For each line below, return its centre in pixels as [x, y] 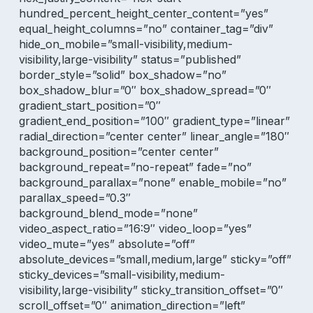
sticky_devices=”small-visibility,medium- [122, 275]
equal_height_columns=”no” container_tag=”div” [146, 29]
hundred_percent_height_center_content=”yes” [143, 13]
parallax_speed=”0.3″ [74, 198]
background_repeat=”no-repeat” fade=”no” [135, 167]
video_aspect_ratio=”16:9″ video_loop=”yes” [135, 228]
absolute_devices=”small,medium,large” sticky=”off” [155, 259]
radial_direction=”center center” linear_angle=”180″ [154, 136]
